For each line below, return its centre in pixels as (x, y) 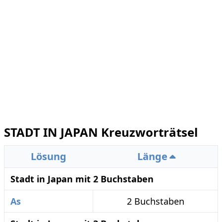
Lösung (49, 156)
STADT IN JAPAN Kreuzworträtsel (101, 132)
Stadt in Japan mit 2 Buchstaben (82, 179)
